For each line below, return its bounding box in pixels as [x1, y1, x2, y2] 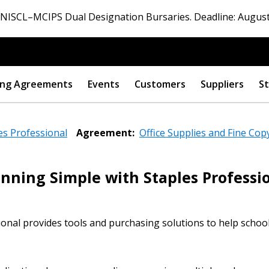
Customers [134, 77, 186, 91]
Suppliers [201, 77, 244, 91]
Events [88, 77, 119, 91]
